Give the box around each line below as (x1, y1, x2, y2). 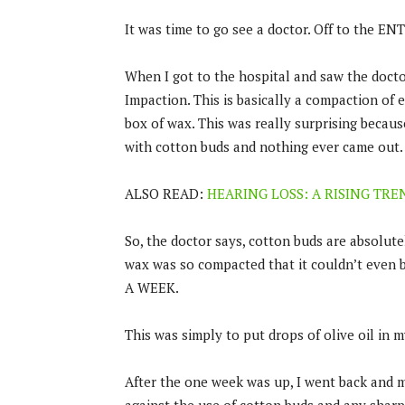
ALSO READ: (125, 184, 207, 202)
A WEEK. (125, 278, 179, 297)
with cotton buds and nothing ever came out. (125, 137, 403, 155)
